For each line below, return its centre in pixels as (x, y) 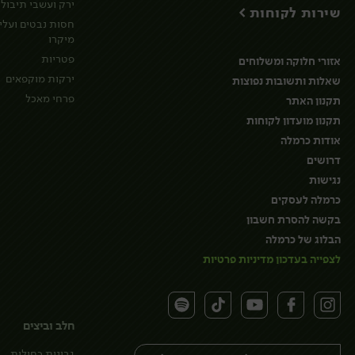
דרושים (324, 161)
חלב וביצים (49, 326)
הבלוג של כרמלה (303, 240)
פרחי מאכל (50, 99)
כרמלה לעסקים (306, 200)
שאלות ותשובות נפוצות (286, 82)
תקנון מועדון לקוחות (294, 121)
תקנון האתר (313, 101)
